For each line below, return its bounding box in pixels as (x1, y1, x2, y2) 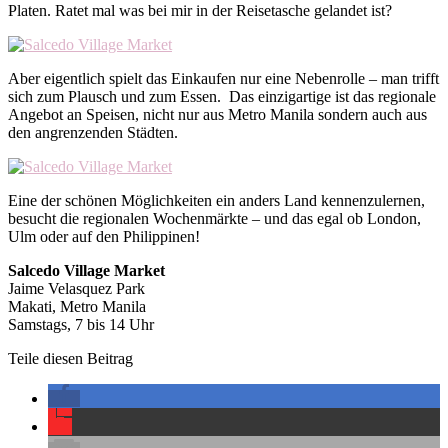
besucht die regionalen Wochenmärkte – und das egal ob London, (8, 209, 421, 227)
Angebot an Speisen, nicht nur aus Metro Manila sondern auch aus (8, 105, 427, 123)
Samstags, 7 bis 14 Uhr (8, 315, 154, 333)
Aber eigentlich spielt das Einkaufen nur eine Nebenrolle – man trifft (8, 69, 439, 87)
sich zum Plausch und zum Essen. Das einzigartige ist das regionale (8, 87, 436, 105)
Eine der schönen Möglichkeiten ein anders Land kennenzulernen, (8, 191, 425, 209)
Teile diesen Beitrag (8, 349, 133, 367)
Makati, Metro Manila (8, 297, 146, 315)
